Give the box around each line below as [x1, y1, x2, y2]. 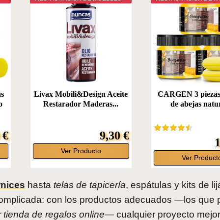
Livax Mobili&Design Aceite [34, 90, 128, 99]
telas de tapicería [53, 180, 126, 191]
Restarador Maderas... [43, 100, 119, 109]
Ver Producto [60, 147, 101, 155]
